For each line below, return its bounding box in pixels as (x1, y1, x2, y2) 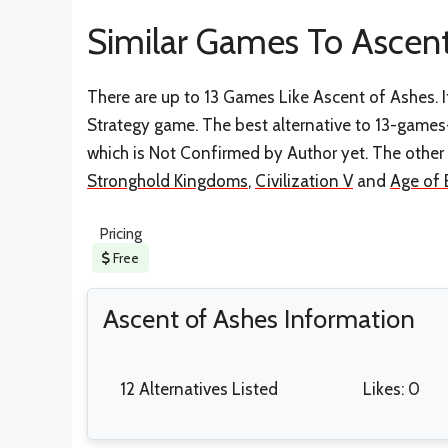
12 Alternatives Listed (120, 379, 278, 400)
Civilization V (255, 170, 353, 191)
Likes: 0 (362, 379, 420, 400)
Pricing (99, 225, 142, 244)
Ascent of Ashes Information (103, 303, 415, 335)
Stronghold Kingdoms (87, 170, 248, 191)
